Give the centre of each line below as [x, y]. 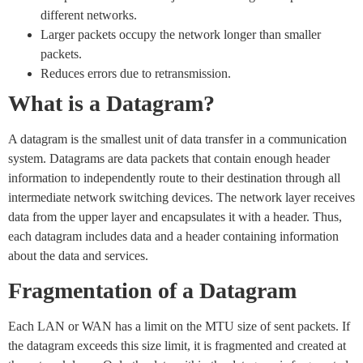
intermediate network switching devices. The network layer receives [181, 197]
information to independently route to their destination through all [174, 177]
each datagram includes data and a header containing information [173, 236]
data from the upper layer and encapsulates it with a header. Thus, [175, 216]
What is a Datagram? [111, 103]
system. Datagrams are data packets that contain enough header [169, 158]
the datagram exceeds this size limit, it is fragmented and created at [177, 345]
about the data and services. [78, 255]
